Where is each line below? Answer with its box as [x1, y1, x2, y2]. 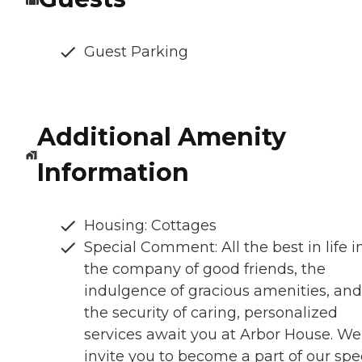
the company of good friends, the [84, 260, 326, 279]
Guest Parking [84, 43, 188, 61]
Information [36, 158, 189, 188]
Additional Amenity [36, 122, 286, 153]
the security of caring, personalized [84, 304, 338, 322]
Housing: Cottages [84, 217, 217, 235]
